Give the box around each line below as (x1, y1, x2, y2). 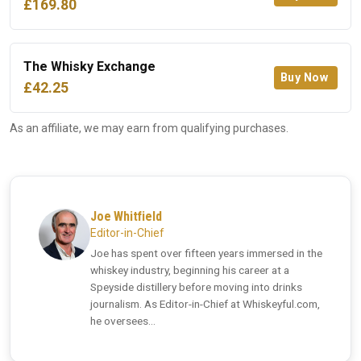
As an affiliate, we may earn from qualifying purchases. (10, 122, 288, 135)
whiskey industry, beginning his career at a (90, 263, 289, 277)
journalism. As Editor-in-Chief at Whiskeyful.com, (90, 297, 320, 311)
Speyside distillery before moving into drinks (90, 280, 302, 294)
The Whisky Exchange (23, 59, 156, 75)
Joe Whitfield (90, 209, 162, 225)
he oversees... (90, 314, 156, 328)
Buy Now (280, 71, 328, 85)
